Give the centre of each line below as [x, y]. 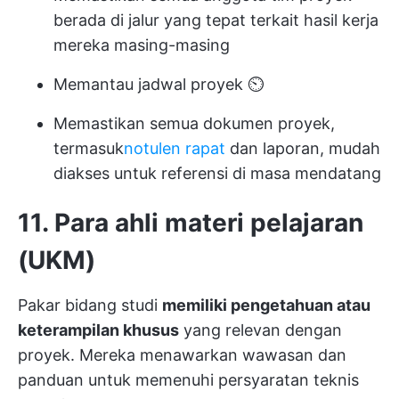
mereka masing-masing [142, 45]
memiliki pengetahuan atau [266, 305]
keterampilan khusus [98, 330]
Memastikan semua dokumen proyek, [194, 123]
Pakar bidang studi [90, 305]
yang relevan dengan [261, 330]
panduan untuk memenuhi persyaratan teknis [188, 380]
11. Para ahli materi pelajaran [191, 223]
